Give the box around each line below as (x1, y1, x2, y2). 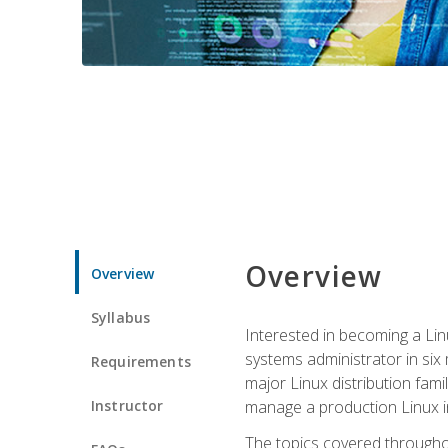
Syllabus (91, 307, 151, 327)
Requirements (91, 351, 191, 371)
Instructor (91, 395, 164, 415)
